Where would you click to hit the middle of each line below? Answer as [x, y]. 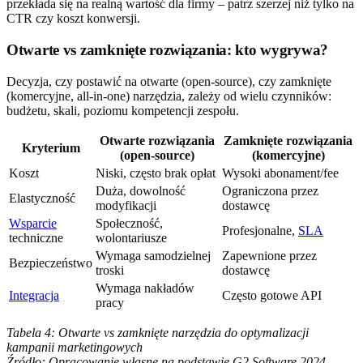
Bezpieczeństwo [51, 263]
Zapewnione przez [269, 255]
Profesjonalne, [260, 230]
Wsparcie [33, 223]
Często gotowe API [272, 295]
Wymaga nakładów [145, 288]
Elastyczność [42, 198]
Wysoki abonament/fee [280, 173]
